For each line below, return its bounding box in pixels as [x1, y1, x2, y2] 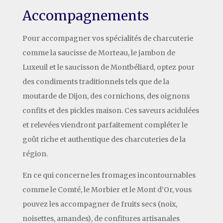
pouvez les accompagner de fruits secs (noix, [22, 199, 177, 209]
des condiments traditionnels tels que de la [22, 77, 169, 86]
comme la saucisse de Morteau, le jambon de [22, 48, 175, 57]
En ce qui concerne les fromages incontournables [22, 170, 196, 180]
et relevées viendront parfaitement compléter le [22, 120, 188, 129]
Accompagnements [22, 7, 149, 24]
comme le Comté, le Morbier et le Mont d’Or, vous [22, 185, 192, 194]
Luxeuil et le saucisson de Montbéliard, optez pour [22, 62, 195, 72]
